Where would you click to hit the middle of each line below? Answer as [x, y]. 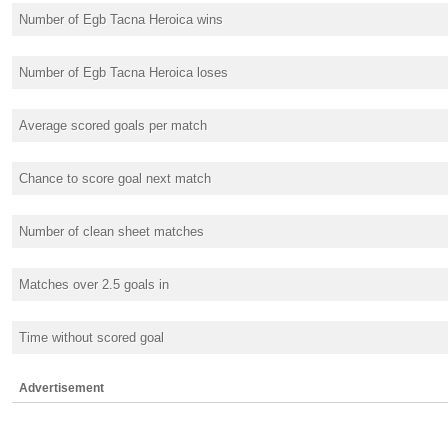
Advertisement [61, 387]
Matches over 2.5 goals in [94, 284]
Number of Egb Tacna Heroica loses [123, 72]
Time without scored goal [91, 337]
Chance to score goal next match [115, 178]
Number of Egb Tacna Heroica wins [121, 19]
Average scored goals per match [113, 125]
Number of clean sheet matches [111, 231]
